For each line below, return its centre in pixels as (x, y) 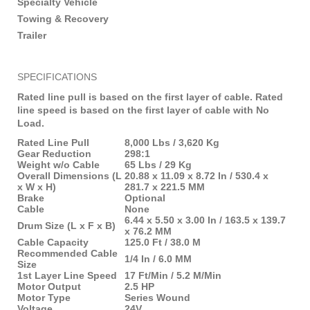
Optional (145, 198)
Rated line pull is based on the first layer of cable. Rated (150, 97)
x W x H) (37, 186)
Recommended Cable (67, 253)
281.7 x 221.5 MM (165, 186)
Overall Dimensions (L (70, 175)
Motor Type (44, 297)
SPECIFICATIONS (58, 76)
